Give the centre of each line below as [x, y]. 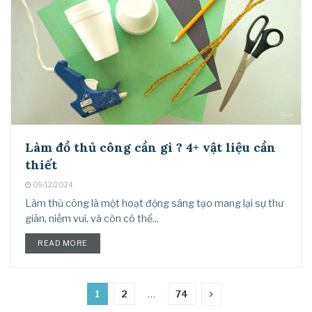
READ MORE [63, 243]
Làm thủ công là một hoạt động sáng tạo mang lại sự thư [154, 203]
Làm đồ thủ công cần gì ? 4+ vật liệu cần [150, 147]
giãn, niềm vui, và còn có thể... [92, 218]
